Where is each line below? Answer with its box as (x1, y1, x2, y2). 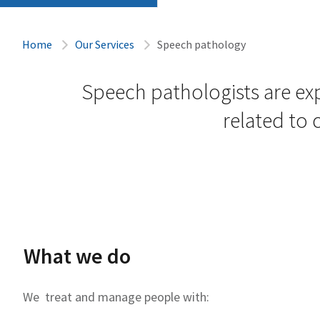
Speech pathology (157, 36, 246, 51)
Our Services (75, 36, 134, 51)
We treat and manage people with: (23, 288, 212, 305)
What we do (24, 241, 131, 269)
